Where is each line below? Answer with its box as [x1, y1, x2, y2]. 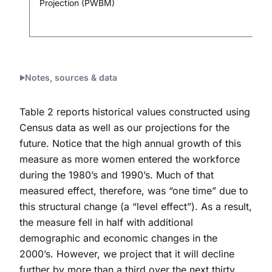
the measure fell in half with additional [19, 216, 193, 228]
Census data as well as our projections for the [19, 121, 229, 134]
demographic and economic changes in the [19, 231, 217, 244]
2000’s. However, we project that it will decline [19, 247, 234, 260]
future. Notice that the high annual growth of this [19, 137, 241, 149]
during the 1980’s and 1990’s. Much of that [19, 168, 214, 181]
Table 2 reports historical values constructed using [19, 105, 250, 118]
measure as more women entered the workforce [19, 152, 240, 165]
